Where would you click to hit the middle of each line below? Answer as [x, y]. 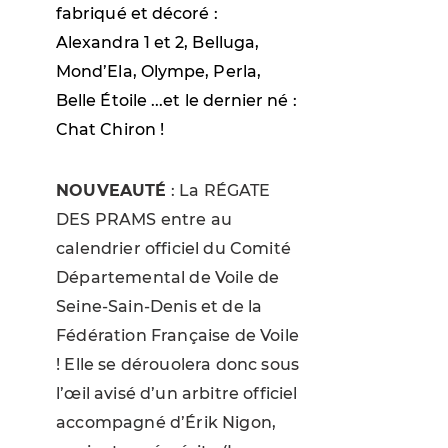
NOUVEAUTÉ [111, 190]
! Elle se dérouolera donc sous [178, 364]
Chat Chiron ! [110, 129]
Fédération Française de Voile [177, 335]
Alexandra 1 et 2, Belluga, [158, 42]
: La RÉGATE [218, 190]
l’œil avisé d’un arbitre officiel [177, 393]
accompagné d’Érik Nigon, [166, 422]
